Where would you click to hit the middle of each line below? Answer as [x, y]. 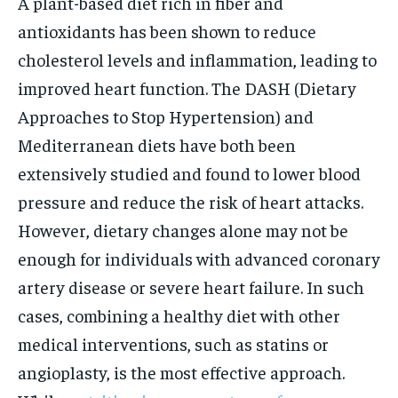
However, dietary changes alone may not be [183, 229]
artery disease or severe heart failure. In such [191, 286]
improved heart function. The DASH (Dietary [187, 87]
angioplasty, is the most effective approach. [181, 371]
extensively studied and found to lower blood [189, 172]
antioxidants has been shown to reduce [167, 30]
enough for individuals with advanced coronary [199, 258]
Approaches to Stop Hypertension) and [166, 115]
